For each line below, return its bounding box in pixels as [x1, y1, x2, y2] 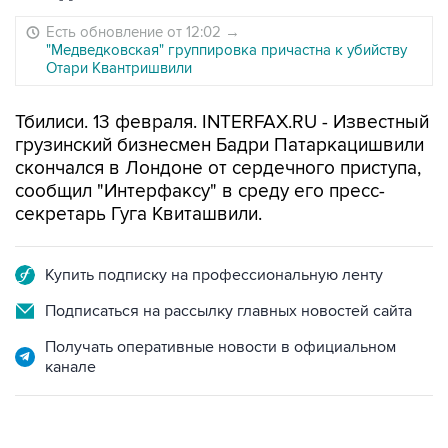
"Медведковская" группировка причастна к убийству [46, 41, 407, 59]
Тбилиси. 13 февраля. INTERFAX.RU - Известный [15, 111, 429, 134]
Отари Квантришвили [46, 59, 192, 77]
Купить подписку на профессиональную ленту [45, 265, 383, 285]
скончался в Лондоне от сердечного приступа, [15, 157, 421, 180]
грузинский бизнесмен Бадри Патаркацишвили [15, 134, 424, 157]
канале [45, 357, 96, 377]
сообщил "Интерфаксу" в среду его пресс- [15, 180, 385, 203]
